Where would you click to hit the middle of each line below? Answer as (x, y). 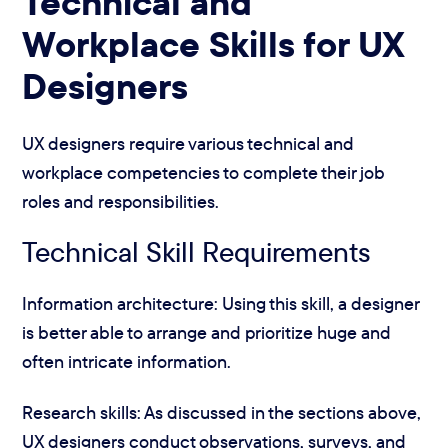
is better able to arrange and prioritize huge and (207, 332)
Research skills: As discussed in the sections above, (222, 413)
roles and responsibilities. (121, 201)
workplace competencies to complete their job (204, 172)
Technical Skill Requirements (197, 252)
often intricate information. (127, 361)
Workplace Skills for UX (213, 43)
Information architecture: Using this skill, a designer (221, 303)
